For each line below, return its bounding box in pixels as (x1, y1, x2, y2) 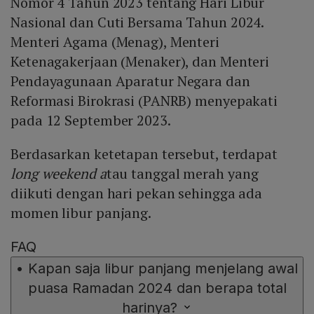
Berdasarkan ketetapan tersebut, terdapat (11, 144, 278, 163)
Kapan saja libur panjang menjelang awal (28, 259, 298, 277)
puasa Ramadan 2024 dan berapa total (27, 279, 287, 296)
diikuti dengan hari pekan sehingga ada (11, 183, 263, 203)
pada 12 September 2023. (11, 110, 171, 130)
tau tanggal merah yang (106, 163, 259, 183)
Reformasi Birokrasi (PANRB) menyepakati (11, 90, 278, 110)
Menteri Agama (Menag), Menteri (11, 32, 219, 51)
